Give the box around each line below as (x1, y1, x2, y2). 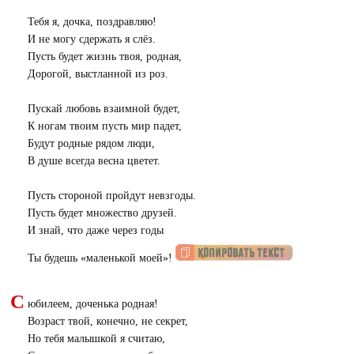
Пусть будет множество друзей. (27, 206, 177, 219)
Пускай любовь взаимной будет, (27, 102, 180, 115)
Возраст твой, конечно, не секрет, (27, 314, 188, 327)
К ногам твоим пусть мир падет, (27, 119, 182, 132)
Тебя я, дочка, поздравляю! (27, 15, 156, 28)
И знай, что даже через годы (27, 224, 164, 236)
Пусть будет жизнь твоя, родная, (27, 50, 182, 62)
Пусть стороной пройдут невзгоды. (27, 189, 196, 201)
